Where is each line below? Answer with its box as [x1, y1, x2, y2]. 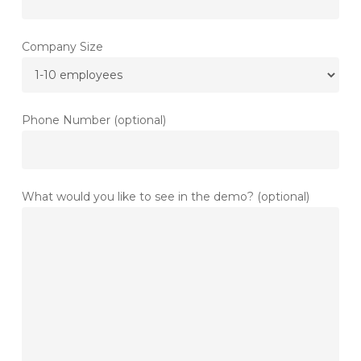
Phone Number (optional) [21, 112, 166, 127]
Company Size [21, 39, 103, 54]
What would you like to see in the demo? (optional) [21, 189, 309, 204]
